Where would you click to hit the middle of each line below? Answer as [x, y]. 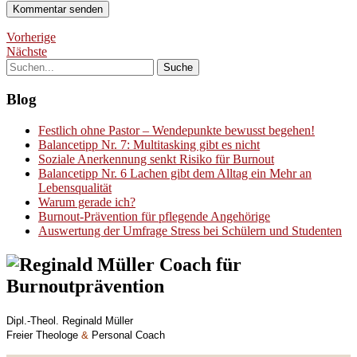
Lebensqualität [75, 187]
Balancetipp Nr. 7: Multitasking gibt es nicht [149, 144]
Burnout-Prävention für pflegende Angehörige [154, 216]
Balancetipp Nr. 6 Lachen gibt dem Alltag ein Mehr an [175, 173]
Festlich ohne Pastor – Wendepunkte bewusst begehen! [177, 130]
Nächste [27, 52]
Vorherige [31, 37]
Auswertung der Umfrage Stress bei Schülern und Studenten [190, 230]
